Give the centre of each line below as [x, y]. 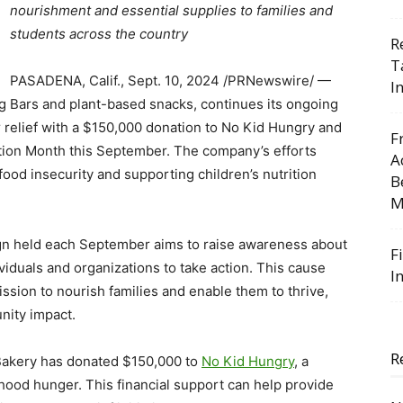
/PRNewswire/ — [275, 81]
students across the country [99, 34]
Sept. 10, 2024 [174, 81]
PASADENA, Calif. [65, 81]
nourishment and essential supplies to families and [171, 10]
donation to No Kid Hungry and [242, 127]
